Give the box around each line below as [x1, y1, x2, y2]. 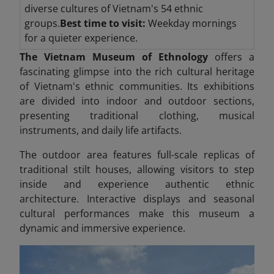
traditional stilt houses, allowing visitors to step [20, 163, 254, 177]
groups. [24, 17, 60, 31]
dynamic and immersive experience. [20, 221, 185, 235]
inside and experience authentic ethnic [20, 177, 254, 191]
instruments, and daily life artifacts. [20, 124, 182, 138]
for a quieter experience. [24, 31, 138, 45]
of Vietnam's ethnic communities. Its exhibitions [20, 80, 254, 94]
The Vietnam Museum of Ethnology [20, 50, 215, 64]
